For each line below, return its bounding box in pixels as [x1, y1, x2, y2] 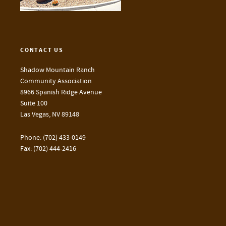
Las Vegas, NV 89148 [20, 110, 79, 119]
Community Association [20, 77, 92, 86]
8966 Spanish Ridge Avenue [20, 88, 102, 97]
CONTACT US [20, 46, 64, 54]
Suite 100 [20, 99, 47, 108]
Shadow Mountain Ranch [20, 66, 95, 75]
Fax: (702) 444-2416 [20, 144, 76, 153]
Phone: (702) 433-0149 [20, 133, 86, 142]
